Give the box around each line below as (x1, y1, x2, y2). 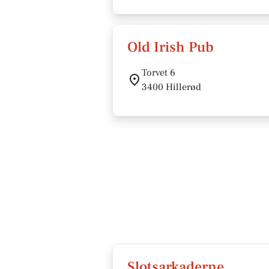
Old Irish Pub (127, 38, 214, 56)
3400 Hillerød (142, 81, 201, 93)
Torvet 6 (142, 67, 175, 79)
